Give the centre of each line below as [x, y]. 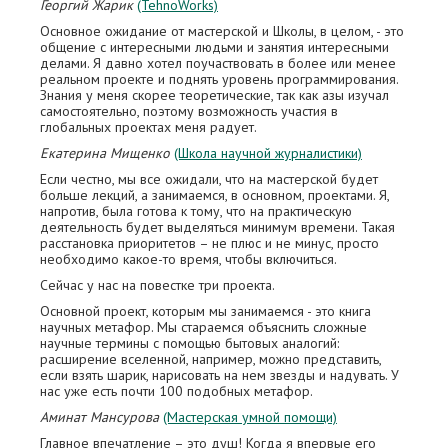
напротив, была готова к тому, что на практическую [196, 211]
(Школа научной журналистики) [268, 153]
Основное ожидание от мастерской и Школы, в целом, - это [222, 31]
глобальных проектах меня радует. [148, 127]
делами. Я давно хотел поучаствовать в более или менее [218, 63]
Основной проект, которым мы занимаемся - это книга [205, 311]
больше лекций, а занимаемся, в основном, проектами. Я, [214, 195]
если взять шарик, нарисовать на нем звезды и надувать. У [219, 375]
